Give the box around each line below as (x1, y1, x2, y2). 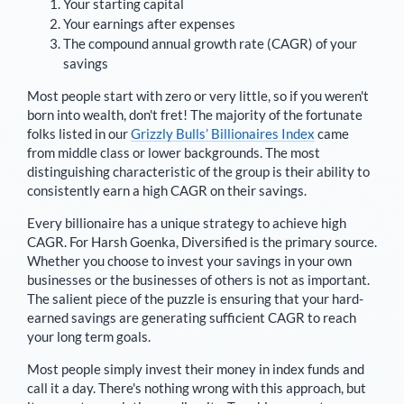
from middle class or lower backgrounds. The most (27, 144, 320, 161)
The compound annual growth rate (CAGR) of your (63, 35, 357, 51)
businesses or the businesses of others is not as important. (27, 271, 370, 288)
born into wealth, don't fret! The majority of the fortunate (27, 106, 363, 123)
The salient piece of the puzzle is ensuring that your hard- (27, 290, 363, 307)
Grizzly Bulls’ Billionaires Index (131, 125, 315, 142)
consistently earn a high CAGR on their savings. (27, 182, 307, 198)
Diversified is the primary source (181, 234, 374, 250)
